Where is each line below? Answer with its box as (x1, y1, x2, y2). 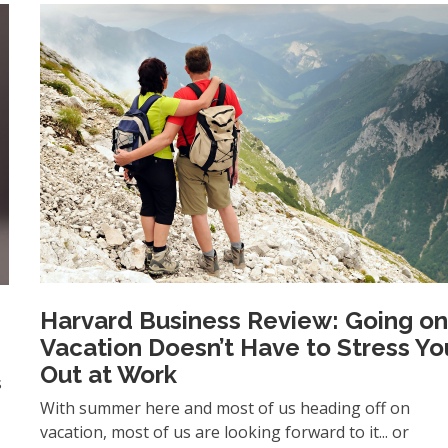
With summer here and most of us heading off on (40, 397, 411, 420)
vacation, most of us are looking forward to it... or (40, 421, 410, 444)
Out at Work (40, 360, 178, 390)
